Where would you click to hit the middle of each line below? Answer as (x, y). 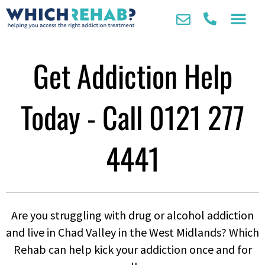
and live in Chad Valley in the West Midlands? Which (132, 232)
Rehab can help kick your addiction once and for (132, 249)
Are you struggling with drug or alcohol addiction (132, 215)
